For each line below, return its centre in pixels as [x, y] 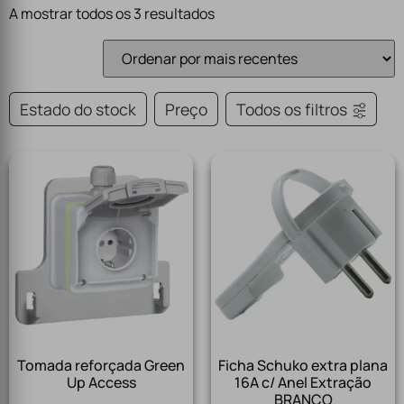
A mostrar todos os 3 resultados [112, 14]
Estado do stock [78, 110]
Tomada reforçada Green [101, 366]
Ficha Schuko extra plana [303, 366]
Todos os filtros [292, 110]
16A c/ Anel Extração [303, 383]
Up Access [101, 383]
